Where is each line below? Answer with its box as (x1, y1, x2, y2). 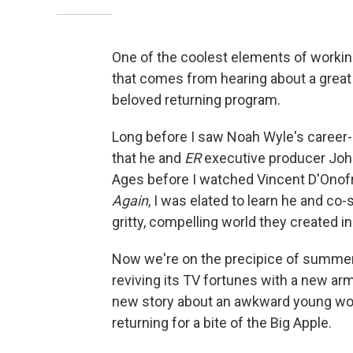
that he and (112, 149, 184, 166)
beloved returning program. (112, 91, 281, 108)
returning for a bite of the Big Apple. (112, 314, 332, 331)
